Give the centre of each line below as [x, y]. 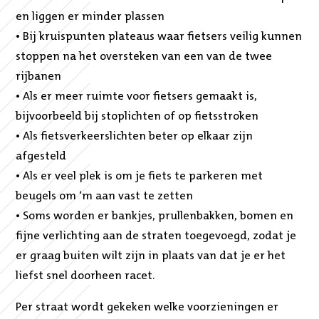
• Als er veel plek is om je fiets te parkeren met [140, 176]
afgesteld [41, 156]
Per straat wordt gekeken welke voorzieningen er [147, 308]
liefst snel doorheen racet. [85, 276]
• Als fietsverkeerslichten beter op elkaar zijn [135, 136]
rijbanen [39, 77]
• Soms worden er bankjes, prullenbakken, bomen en [155, 216]
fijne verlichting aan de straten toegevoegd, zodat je [156, 236]
